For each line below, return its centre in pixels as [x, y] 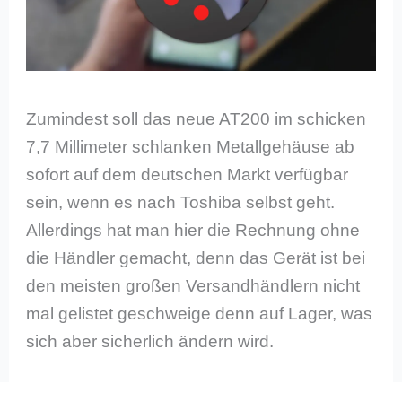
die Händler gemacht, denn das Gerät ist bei [196, 258]
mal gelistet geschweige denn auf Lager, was [200, 313]
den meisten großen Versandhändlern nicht [193, 285]
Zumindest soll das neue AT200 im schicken [197, 118]
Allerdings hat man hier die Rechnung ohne [193, 230]
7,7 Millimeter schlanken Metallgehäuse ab [191, 146]
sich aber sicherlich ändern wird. [150, 341]
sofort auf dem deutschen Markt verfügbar [188, 174]
